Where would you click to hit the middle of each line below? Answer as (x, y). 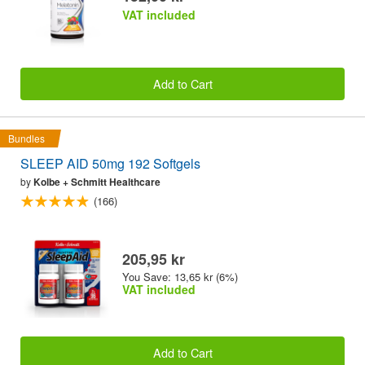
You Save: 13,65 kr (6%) (180, 277)
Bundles (26, 139)
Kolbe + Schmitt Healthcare (97, 182)
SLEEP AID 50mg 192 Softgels (110, 164)
